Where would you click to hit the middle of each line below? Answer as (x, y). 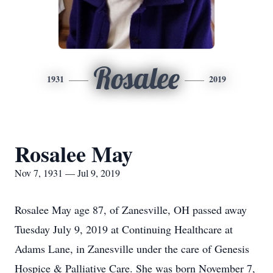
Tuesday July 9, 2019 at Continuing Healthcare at (124, 229)
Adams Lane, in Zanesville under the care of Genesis (132, 249)
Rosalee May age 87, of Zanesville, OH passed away (131, 210)
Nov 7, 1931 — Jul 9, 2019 (67, 173)
